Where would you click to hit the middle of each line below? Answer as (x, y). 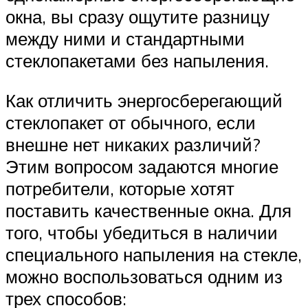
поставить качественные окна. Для (148, 210)
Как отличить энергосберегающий (144, 100)
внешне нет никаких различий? (133, 144)
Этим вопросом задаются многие (142, 166)
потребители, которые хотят (120, 188)
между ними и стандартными (125, 39)
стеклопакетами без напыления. (137, 61)
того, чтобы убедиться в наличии (142, 232)
